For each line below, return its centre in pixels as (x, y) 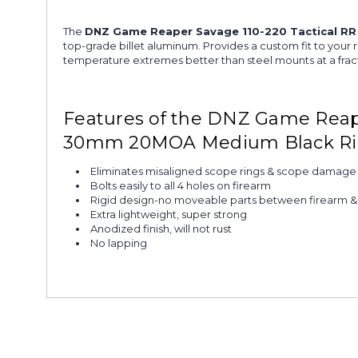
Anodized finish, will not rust (161, 228)
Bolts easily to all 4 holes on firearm (181, 185)
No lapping (119, 243)
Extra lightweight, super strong (169, 214)
